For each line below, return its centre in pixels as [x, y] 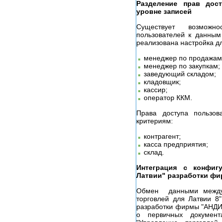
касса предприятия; [176, 144]
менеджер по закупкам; [182, 66]
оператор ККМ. [168, 97]
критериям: [155, 121]
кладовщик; [162, 82]
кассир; [156, 89]
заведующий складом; [180, 74]
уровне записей [164, 11]
